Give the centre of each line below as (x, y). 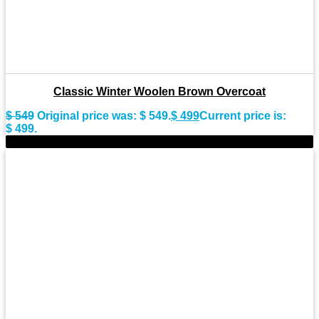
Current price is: (243, 116)
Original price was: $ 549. (104, 116)
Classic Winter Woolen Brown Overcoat (159, 92)
